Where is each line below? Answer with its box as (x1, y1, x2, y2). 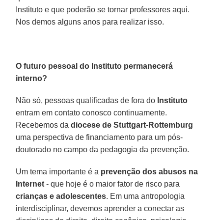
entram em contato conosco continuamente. (16, 108, 167, 117)
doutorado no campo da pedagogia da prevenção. (16, 145, 190, 154)
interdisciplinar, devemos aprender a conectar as (16, 204, 185, 213)
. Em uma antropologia (106, 192, 185, 200)
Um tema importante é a (16, 167, 101, 176)
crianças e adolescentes (16, 192, 107, 200)
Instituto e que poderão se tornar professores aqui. (16, 5, 190, 14)
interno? (16, 74, 48, 82)
